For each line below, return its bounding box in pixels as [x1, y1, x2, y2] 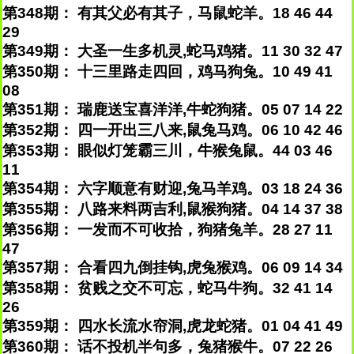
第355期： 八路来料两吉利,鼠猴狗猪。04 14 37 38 [2, 201, 343, 217]
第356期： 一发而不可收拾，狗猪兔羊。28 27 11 [2, 221, 333, 238]
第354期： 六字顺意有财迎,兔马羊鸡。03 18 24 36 [2, 180, 343, 197]
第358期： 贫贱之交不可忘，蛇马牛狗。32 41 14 [2, 280, 333, 296]
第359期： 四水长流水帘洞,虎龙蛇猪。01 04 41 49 [2, 318, 343, 334]
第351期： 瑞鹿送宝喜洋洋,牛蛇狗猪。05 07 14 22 [2, 101, 343, 118]
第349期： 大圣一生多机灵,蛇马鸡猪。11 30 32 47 [2, 43, 343, 59]
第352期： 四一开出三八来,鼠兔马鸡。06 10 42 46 [2, 122, 343, 138]
